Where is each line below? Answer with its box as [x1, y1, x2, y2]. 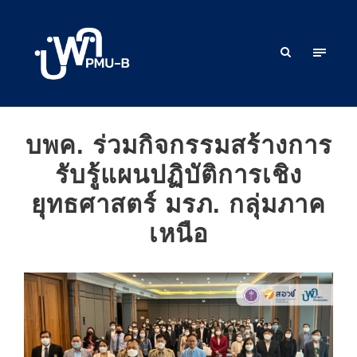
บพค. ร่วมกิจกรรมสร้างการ [25, 131, 332, 159]
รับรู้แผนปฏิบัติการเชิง [55, 160, 302, 189]
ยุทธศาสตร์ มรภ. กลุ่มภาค [31, 190, 326, 218]
